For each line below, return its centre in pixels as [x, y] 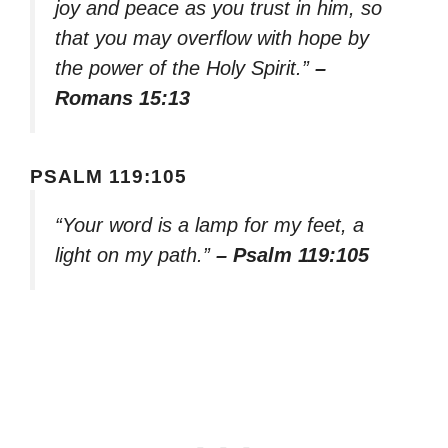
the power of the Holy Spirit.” [185, 68]
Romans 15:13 [122, 98]
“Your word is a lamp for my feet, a [209, 224]
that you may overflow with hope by [212, 38]
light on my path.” [135, 254]
